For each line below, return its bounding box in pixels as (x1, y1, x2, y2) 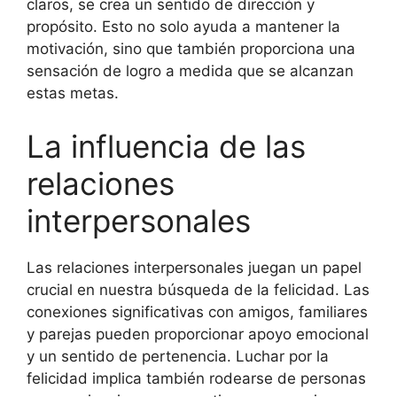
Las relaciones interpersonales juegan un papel (27, 258, 362, 276)
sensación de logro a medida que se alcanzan (27, 62, 354, 80)
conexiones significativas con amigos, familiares (27, 302, 368, 321)
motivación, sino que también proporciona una (27, 40, 355, 58)
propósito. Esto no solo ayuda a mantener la (27, 18, 340, 35)
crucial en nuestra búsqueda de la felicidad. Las (27, 280, 370, 299)
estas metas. (27, 84, 119, 102)
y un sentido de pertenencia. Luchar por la (27, 346, 329, 365)
